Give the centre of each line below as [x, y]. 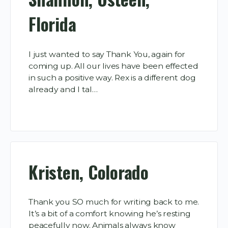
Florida [52, 24]
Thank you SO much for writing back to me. [114, 202]
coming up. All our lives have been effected [113, 66]
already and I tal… [63, 89]
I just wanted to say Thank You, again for [107, 54]
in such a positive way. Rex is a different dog [112, 77]
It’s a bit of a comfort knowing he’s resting [110, 214]
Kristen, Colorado [89, 172]
